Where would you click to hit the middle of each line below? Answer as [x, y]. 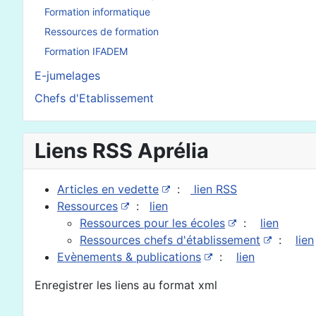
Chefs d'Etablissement [94, 98]
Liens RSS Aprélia [122, 150]
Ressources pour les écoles [152, 223]
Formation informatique [97, 12]
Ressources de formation [102, 32]
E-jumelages [67, 75]
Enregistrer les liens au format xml [126, 285]
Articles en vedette [108, 189]
